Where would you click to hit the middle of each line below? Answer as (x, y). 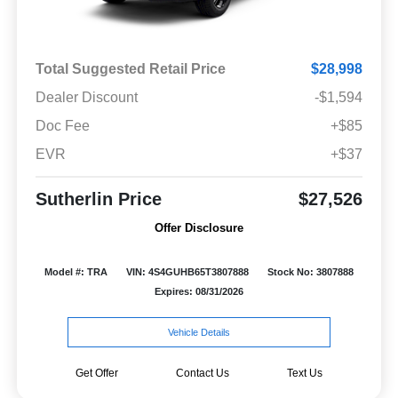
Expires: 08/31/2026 (199, 292)
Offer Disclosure (199, 228)
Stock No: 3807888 (310, 272)
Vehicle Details (199, 332)
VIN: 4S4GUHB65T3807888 (187, 272)
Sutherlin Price (98, 199)
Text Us (304, 373)
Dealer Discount (86, 98)
